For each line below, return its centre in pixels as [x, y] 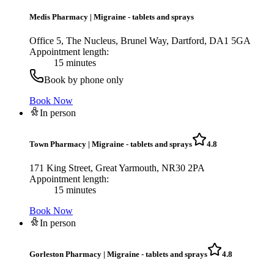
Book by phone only [84, 80]
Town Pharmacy [58, 144]
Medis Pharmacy [59, 17]
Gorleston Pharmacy [65, 254]
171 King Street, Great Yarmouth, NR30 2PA [117, 168]
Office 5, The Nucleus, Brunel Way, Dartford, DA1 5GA [140, 40]
